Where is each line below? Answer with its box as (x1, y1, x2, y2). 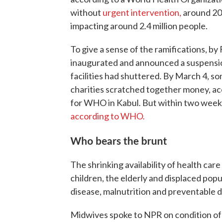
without (70, 7, 101, 18)
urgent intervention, (101, 7, 181, 18)
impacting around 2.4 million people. (70, 20, 208, 31)
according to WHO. (70, 111, 145, 121)
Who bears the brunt (70, 133, 167, 148)
